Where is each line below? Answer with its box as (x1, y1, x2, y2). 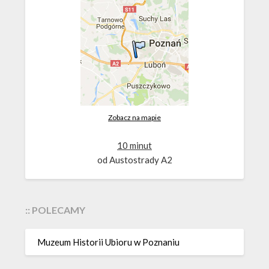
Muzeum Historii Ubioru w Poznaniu (37, 236, 180, 247)
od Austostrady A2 (97, 154, 172, 166)
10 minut (117, 140, 152, 151)
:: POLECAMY (25, 204, 86, 216)
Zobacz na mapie (108, 113, 161, 122)
